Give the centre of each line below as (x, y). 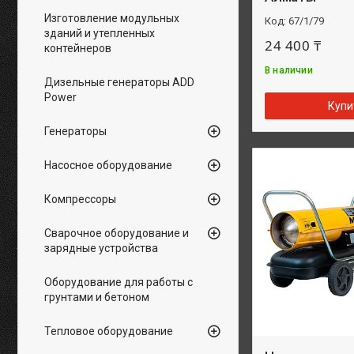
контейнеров (78, 48)
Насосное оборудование (108, 165)
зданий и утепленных (100, 33)
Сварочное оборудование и (117, 233)
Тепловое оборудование (109, 331)
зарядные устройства (101, 248)
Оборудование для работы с (119, 282)
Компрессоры (80, 199)
